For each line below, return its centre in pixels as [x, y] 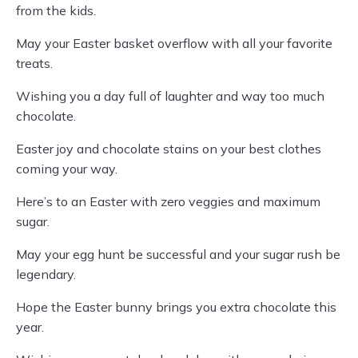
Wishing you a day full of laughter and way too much [170, 96]
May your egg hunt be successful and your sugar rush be [178, 255]
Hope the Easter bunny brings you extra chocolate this [176, 307]
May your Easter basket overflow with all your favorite [174, 44]
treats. [34, 64]
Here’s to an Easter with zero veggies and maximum [168, 202]
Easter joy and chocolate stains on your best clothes [169, 149]
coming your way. [67, 169]
